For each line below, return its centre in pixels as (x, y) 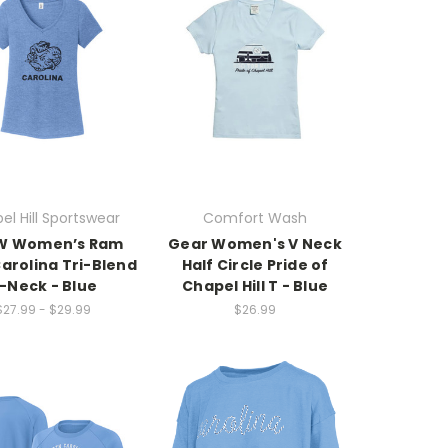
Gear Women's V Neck (255, 243)
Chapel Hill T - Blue (255, 285)
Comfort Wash (255, 217)
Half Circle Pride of (255, 264)
